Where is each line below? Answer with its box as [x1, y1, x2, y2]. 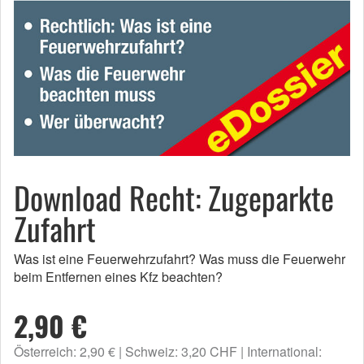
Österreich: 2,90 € [14, 342, 115, 362]
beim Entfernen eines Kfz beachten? [14, 267, 223, 287]
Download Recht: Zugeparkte [14, 175, 334, 221]
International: [247, 342, 322, 362]
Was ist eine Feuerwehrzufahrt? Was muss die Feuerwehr [14, 249, 345, 269]
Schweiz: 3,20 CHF [125, 342, 237, 362]
